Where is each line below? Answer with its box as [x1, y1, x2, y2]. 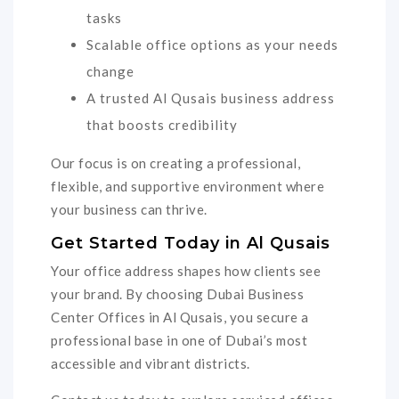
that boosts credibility [86, 116, 238, 133]
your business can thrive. [51, 200, 208, 217]
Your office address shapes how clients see [51, 263, 321, 280]
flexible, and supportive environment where [51, 177, 324, 194]
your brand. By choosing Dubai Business [51, 286, 304, 303]
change [86, 62, 134, 79]
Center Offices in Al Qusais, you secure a [51, 309, 309, 326]
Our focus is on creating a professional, [51, 154, 300, 171]
